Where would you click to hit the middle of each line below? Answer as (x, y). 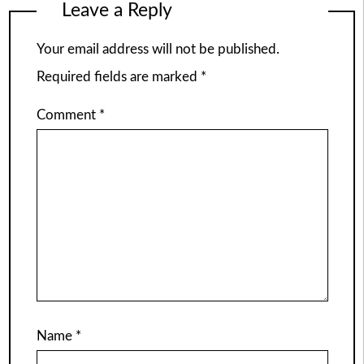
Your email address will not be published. (158, 50)
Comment (67, 115)
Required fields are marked (118, 77)
